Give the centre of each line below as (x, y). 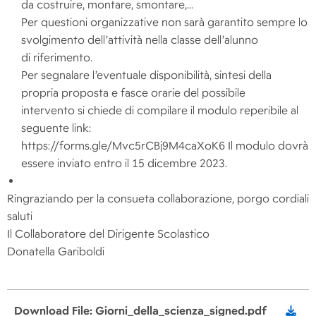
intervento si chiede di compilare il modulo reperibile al (160, 111)
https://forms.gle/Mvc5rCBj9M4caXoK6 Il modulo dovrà (165, 146)
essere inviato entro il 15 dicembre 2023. (124, 164)
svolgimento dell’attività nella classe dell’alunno (140, 40)
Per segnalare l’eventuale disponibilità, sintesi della (146, 75)
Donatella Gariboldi (56, 252)
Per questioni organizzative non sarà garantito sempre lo (164, 23)
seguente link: (56, 128)
